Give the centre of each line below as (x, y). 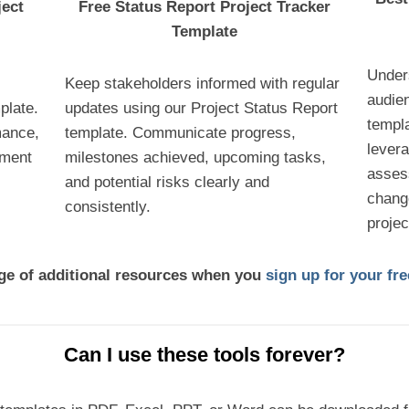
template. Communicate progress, (180, 132)
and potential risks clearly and (167, 182)
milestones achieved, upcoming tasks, (195, 157)
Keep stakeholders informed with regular (202, 83)
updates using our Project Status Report (201, 108)
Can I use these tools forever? (204, 354)
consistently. (107, 206)
